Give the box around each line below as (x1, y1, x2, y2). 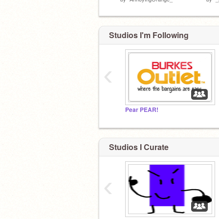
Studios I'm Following (109, 29, 189, 41)
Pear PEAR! (125, 106, 158, 114)
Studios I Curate (109, 141, 169, 153)
